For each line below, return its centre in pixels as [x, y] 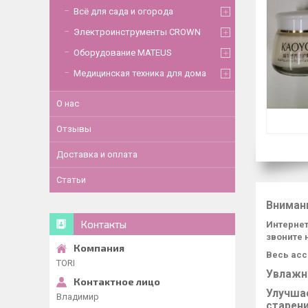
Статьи [71, 180]
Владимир [78, 297]
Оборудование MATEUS [123, 53]
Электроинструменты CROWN [137, 32]
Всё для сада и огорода [123, 11]
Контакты [103, 224]
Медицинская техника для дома [140, 73]
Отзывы [74, 129]
